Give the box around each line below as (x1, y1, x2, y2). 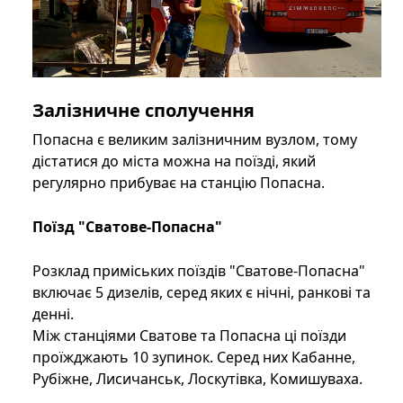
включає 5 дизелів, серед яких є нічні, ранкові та (32, 282, 371, 303)
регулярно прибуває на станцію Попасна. (32, 173, 325, 193)
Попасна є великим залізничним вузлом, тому (32, 130, 357, 150)
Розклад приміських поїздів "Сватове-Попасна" (32, 261, 365, 282)
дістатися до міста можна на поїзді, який (32, 151, 316, 172)
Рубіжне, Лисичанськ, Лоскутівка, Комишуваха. (32, 369, 363, 390)
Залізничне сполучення (32, 98, 255, 123)
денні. (32, 304, 74, 325)
